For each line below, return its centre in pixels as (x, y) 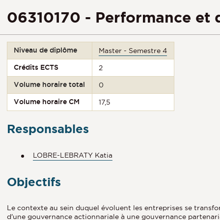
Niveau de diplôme (46, 50)
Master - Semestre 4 (133, 51)
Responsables (48, 129)
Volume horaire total (50, 84)
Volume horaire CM (47, 102)
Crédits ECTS (36, 67)
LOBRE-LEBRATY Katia (73, 155)
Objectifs (34, 182)
